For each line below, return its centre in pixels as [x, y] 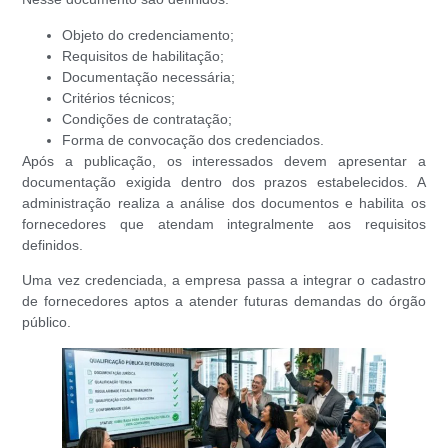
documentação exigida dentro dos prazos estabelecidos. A [224, 181]
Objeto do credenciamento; [148, 34]
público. [47, 322]
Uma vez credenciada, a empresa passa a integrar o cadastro [224, 280]
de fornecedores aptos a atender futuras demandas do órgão [224, 301]
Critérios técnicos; [119, 97]
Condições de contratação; [147, 118]
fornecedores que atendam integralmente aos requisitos [224, 223]
